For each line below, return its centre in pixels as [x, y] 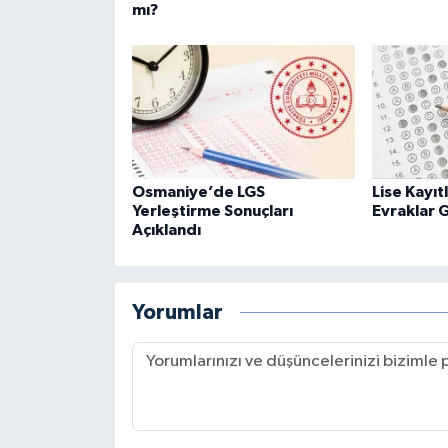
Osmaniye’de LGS [198, 192]
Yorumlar [177, 312]
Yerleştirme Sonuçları [212, 211]
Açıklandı [166, 230]
